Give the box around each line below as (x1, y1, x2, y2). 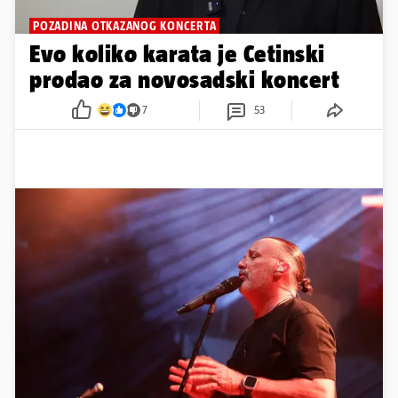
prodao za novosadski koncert (29, 65, 340, 93)
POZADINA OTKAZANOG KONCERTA (33, 18, 217, 33)
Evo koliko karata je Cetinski (29, 39, 325, 68)
